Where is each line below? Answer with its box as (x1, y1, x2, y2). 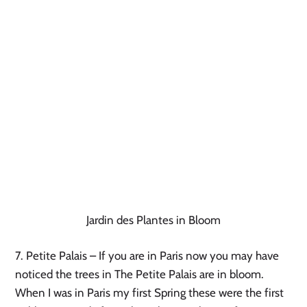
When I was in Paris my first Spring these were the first (15, 285, 284, 299)
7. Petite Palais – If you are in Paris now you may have (15, 248, 280, 262)
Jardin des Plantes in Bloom (86, 212, 221, 227)
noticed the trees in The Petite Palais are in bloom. (15, 267, 265, 281)
